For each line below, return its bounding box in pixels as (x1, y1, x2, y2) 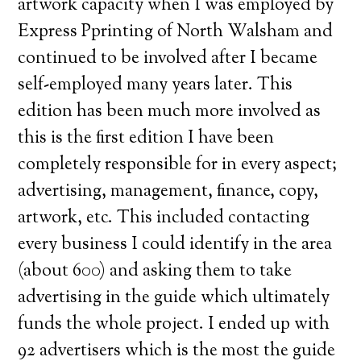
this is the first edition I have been (18, 125, 275, 151)
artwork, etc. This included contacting (18, 205, 310, 231)
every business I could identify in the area (18, 231, 333, 258)
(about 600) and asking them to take (18, 258, 293, 284)
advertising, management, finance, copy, (18, 178, 319, 205)
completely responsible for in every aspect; (18, 151, 338, 178)
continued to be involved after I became (18, 45, 318, 72)
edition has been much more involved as (18, 98, 322, 125)
